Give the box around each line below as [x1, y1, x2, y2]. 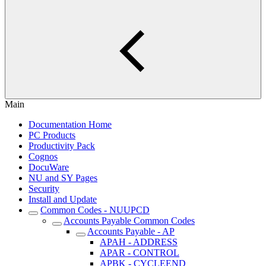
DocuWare [28, 162, 69, 172]
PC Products [28, 130, 75, 140]
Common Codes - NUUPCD [40, 205, 150, 215]
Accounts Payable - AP [87, 226, 175, 236]
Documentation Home [28, 119, 112, 129]
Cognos [28, 151, 58, 161]
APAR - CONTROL [100, 248, 179, 258]
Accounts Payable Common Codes [64, 216, 195, 226]
